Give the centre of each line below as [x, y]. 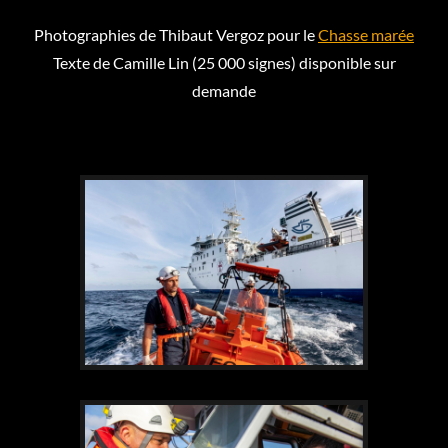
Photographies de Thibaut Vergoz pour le [176, 34]
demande [224, 90]
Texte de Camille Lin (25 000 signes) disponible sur [224, 62]
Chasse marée [366, 34]
